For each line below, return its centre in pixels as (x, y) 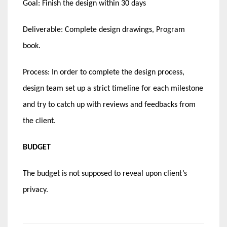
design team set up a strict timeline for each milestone (113, 89)
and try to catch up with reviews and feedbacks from (109, 105)
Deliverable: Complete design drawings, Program (104, 30)
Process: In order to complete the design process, (104, 73)
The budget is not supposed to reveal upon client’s (105, 174)
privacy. (35, 190)
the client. (39, 121)
